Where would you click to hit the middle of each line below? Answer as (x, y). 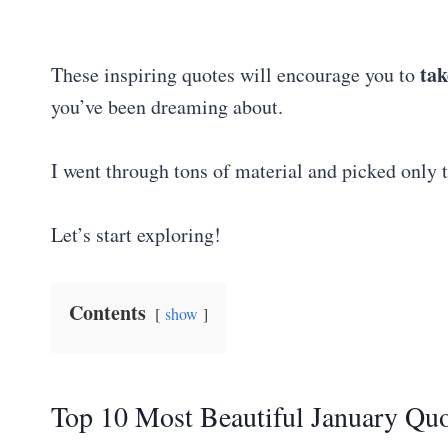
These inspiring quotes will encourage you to (235, 74)
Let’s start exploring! (136, 234)
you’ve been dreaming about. (167, 106)
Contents (107, 312)
